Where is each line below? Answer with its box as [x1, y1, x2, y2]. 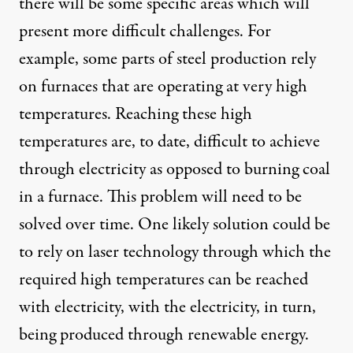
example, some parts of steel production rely [19, 46, 316, 72]
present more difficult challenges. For [19, 19, 271, 45]
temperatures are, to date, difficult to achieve [19, 129, 320, 155]
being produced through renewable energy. [19, 322, 309, 348]
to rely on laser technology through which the [19, 240, 331, 266]
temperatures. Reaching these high [19, 102, 252, 128]
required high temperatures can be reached [19, 267, 308, 293]
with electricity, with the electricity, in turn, [19, 295, 316, 321]
